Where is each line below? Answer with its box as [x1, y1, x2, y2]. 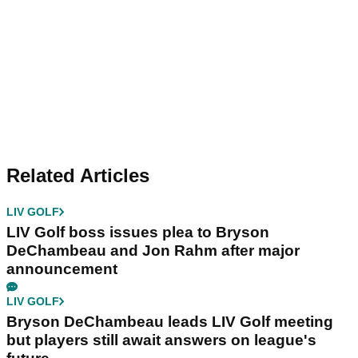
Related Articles [6, 164, 149, 186]
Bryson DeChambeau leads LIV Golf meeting [6, 312, 333, 330]
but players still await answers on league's [6, 331, 316, 348]
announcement [6, 260, 117, 277]
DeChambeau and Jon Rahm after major [6, 241, 300, 259]
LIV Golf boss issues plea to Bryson [6, 223, 269, 241]
